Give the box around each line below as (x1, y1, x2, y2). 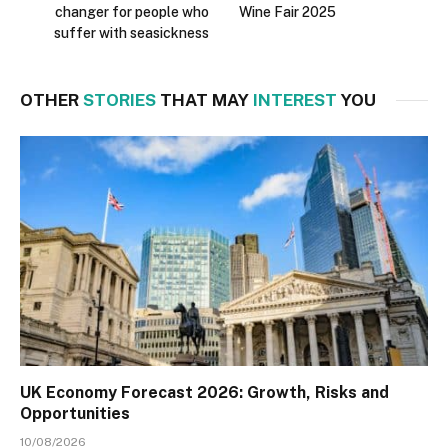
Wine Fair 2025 (239, 4, 336, 21)
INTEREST (253, 90, 337, 111)
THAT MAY (156, 90, 253, 111)
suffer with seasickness (54, 25, 209, 42)
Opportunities (20, 403, 130, 423)
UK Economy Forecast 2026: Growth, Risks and (20, 382, 389, 402)
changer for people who (55, 4, 209, 21)
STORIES (83, 90, 156, 111)
